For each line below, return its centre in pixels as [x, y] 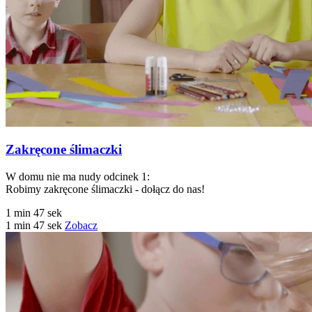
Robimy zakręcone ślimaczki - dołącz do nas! [105, 189]
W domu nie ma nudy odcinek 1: [78, 177]
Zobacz [81, 226]
